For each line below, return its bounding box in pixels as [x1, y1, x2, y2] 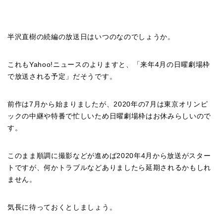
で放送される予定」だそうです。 [7, 73, 117, 81]
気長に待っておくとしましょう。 [7, 204, 117, 212]
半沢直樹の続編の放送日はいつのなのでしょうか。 [7, 33, 175, 41]
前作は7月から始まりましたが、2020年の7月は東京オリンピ [7, 101, 208, 109]
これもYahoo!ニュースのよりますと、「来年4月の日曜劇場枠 [7, 61, 211, 69]
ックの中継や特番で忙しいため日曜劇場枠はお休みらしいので [7, 112, 212, 120]
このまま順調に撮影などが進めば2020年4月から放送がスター [7, 152, 211, 160]
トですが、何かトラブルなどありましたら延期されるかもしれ [7, 164, 212, 172]
